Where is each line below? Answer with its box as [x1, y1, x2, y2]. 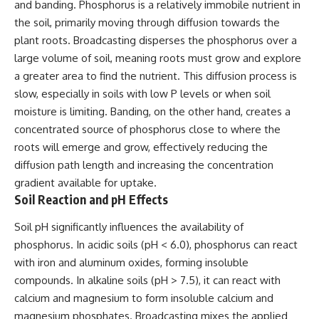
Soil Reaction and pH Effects [14, 192, 168, 208]
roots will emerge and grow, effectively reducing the [14, 140, 268, 155]
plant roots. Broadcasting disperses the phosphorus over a [14, 33, 297, 48]
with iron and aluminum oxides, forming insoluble [14, 255, 249, 269]
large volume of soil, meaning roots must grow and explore [14, 51, 301, 66]
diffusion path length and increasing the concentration [14, 158, 273, 172]
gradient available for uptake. [14, 176, 157, 190]
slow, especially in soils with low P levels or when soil [14, 87, 271, 101]
